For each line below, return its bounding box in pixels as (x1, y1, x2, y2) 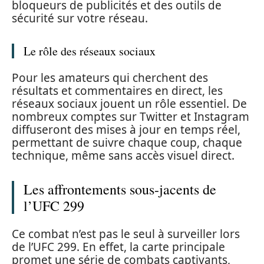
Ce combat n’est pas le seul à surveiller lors (12, 226, 240, 242)
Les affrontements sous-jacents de (24, 180, 216, 199)
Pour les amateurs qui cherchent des (12, 70, 208, 85)
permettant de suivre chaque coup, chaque (12, 135, 242, 150)
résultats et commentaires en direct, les (12, 83, 223, 98)
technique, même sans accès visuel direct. (12, 148, 235, 163)
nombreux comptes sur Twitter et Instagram (12, 109, 249, 124)
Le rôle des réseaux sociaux (24, 42, 156, 59)
